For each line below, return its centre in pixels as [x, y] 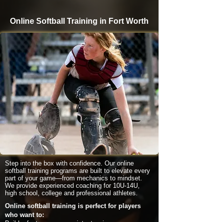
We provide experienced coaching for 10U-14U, [72, 186]
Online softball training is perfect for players [73, 206]
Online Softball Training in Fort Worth [79, 21]
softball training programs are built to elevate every [78, 171]
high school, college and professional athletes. [71, 193]
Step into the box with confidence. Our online [69, 163]
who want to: [25, 215]
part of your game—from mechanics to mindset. [74, 178]
